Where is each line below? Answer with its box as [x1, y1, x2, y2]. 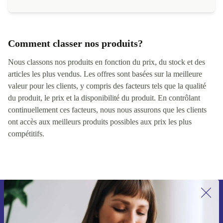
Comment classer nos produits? [8, 54, 143, 65]
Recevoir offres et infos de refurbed [65, 213, 183, 222]
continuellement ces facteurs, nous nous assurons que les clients [8, 121, 207, 130]
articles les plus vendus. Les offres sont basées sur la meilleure [8, 86, 202, 95]
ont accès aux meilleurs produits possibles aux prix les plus [8, 133, 192, 142]
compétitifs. [8, 145, 44, 154]
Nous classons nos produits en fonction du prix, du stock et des [8, 74, 205, 83]
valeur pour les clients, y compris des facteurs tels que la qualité [8, 98, 206, 107]
